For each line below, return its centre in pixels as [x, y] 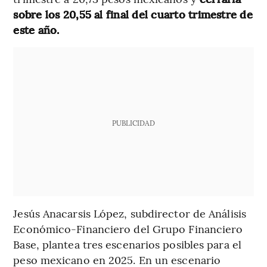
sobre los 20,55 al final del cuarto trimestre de [133, 14]
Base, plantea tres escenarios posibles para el [127, 244]
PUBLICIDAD [133, 123]
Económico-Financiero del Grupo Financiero [128, 229]
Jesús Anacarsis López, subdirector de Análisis [130, 213]
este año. [36, 30]
